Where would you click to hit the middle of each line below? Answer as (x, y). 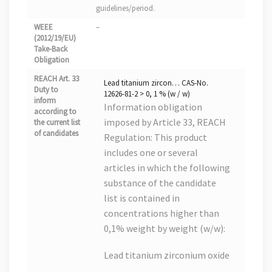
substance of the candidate (160, 183)
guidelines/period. (125, 8)
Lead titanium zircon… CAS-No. (156, 83)
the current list (57, 123)
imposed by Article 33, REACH (165, 122)
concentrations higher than (161, 213)
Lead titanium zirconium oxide (167, 255)
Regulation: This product (155, 138)
